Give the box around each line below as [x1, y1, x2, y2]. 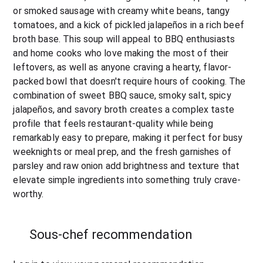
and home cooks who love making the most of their [13, 48, 229, 59]
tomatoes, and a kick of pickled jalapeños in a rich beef [13, 19, 244, 31]
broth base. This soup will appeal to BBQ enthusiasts [13, 33, 235, 45]
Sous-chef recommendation [29, 227, 193, 242]
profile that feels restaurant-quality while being [13, 118, 213, 129]
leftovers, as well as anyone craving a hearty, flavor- [13, 62, 232, 73]
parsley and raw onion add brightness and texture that [13, 160, 240, 171]
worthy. [13, 188, 44, 200]
